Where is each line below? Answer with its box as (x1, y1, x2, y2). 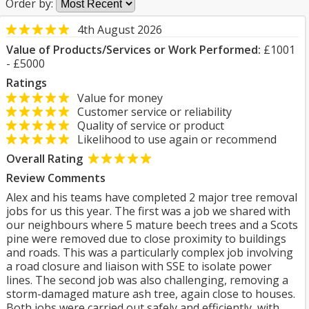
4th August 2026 (77, 22, 162, 37)
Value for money (69, 90, 163, 106)
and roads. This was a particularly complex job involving (6, 245, 293, 260)
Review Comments (6, 170, 106, 186)
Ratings (6, 75, 47, 90)
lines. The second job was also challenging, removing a (6, 272, 288, 288)
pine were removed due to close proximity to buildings (6, 231, 286, 246)
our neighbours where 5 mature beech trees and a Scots (6, 217, 298, 232)
